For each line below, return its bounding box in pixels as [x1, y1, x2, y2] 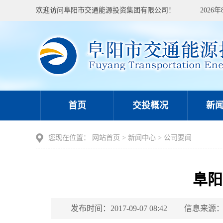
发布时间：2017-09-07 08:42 [71, 204, 167, 213]
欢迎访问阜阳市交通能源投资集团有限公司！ [36, 6, 175, 14]
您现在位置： [48, 134, 90, 141]
